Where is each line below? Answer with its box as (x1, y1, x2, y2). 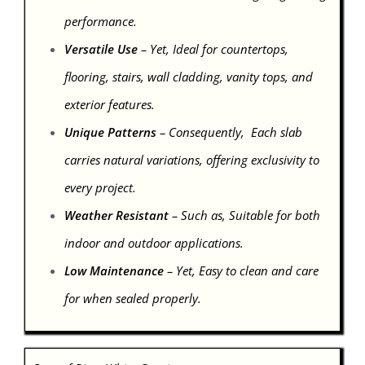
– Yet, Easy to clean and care (163, 262, 319, 279)
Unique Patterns (64, 123, 156, 140)
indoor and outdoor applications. (64, 234, 244, 251)
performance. (64, 12, 137, 29)
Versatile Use (64, 40, 138, 57)
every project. (64, 178, 136, 196)
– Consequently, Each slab (156, 123, 302, 140)
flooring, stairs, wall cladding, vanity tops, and (64, 68, 313, 85)
